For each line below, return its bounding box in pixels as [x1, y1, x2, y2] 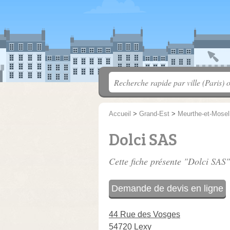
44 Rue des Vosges [109, 210, 180, 219]
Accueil [109, 110, 131, 118]
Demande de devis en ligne [111, 183, 223, 194]
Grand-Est [139, 110, 169, 118]
